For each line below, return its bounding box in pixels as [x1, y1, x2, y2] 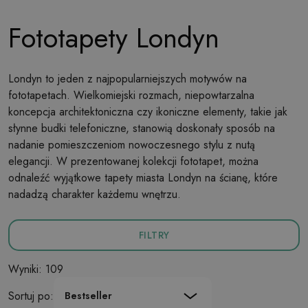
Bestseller [65, 289, 112, 302]
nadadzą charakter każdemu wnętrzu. [8, 186, 181, 202]
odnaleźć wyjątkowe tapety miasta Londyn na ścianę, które [8, 170, 278, 186]
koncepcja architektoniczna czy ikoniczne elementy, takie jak [8, 104, 287, 120]
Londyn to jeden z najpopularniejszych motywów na [8, 71, 247, 87]
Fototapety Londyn [8, 18, 219, 58]
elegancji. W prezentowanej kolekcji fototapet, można [8, 153, 258, 169]
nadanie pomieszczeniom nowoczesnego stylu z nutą [8, 137, 255, 153]
